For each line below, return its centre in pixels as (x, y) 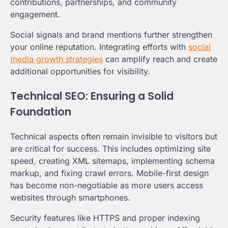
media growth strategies (56, 59)
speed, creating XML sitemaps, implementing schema (112, 161)
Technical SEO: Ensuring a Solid (92, 96)
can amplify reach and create (160, 59)
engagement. (35, 15)
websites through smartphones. (70, 198)
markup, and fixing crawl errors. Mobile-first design (109, 173)
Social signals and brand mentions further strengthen (111, 35)
